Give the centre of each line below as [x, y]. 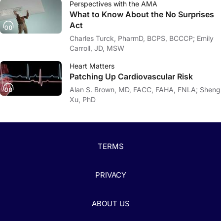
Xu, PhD [83, 99]
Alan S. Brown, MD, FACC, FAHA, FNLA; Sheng [135, 90]
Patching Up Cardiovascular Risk [131, 76]
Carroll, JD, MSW [97, 48]
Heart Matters [92, 66]
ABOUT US [110, 204]
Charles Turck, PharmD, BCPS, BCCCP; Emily [133, 38]
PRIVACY [110, 175]
